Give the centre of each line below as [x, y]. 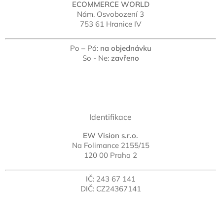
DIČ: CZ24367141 [110, 189]
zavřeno [125, 58]
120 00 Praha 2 [110, 155]
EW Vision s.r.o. [110, 135]
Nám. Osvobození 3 [110, 14]
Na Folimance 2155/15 [110, 145]
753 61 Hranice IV [110, 24]
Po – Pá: [85, 48]
